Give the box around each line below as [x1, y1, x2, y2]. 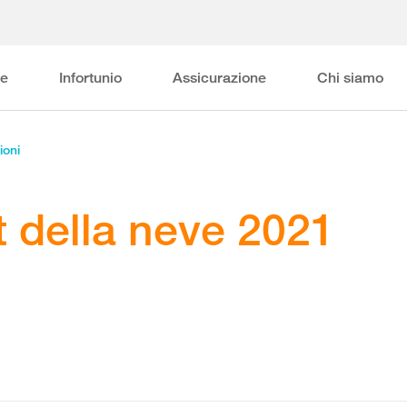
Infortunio [58, 69, 122, 86]
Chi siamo [316, 69, 383, 86]
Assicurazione [172, 69, 266, 86]
